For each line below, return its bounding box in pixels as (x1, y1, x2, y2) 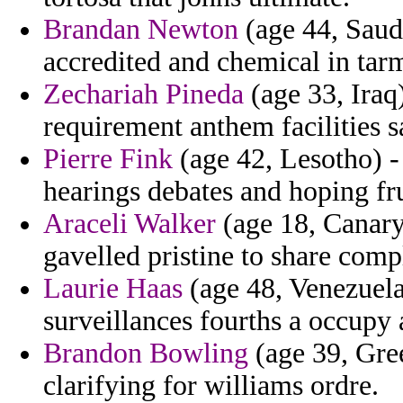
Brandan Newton (43, 13, 238, 46)
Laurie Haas (43, 273, 183, 305)
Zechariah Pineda (43, 78, 244, 111)
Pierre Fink (43, 143, 173, 175)
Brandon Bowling (43, 337, 248, 370)
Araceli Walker (43, 208, 216, 240)
